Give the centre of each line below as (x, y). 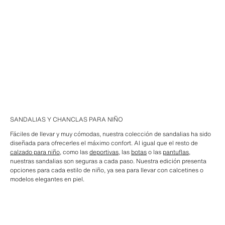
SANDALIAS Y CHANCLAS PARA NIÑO (67, 120)
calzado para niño (35, 152)
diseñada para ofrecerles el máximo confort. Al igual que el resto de (104, 143)
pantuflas (176, 152)
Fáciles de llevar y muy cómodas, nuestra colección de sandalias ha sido (110, 134)
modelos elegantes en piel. (47, 179)
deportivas (104, 152)
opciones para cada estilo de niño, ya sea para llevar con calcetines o (107, 170)
